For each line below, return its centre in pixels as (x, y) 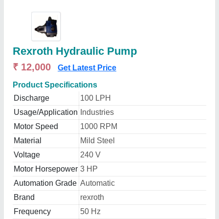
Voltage (27, 155)
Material (28, 141)
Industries (97, 112)
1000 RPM (99, 126)
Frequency (32, 211)
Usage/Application (46, 112)
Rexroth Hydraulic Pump (75, 51)
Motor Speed (36, 126)
